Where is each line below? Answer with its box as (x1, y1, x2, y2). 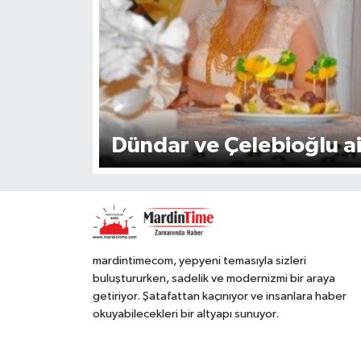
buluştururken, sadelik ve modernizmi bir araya (92, 272, 335, 284)
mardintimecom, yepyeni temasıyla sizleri (92, 254, 306, 267)
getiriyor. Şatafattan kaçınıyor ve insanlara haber (92, 289, 346, 302)
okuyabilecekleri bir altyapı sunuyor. (92, 307, 279, 320)
